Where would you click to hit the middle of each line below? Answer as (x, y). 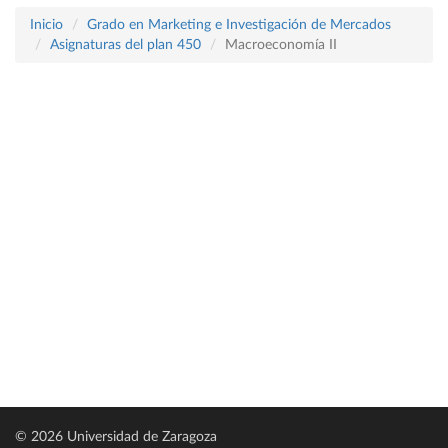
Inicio (46, 25)
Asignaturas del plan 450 (125, 45)
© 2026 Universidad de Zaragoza (116, 437)
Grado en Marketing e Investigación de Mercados (239, 25)
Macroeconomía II (281, 45)
